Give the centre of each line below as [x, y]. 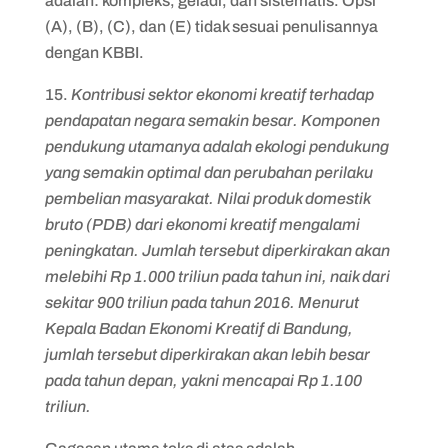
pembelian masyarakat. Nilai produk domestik [207, 198]
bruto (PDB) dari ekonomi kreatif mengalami [202, 224]
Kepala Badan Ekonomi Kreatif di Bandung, [198, 328]
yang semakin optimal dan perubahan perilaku [208, 172]
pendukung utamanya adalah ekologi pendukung [216, 146]
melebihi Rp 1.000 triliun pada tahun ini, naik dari [217, 276]
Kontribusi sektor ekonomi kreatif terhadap [222, 94]
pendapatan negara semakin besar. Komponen [212, 120]
